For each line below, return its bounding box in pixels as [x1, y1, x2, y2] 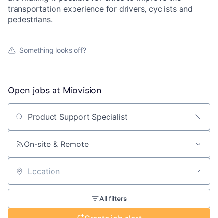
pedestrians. [8, 15, 53, 25]
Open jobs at [8, 85, 63, 96]
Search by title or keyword [7, 116, 106, 126]
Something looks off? [19, 46, 86, 54]
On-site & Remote [24, 139, 89, 149]
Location [7, 170, 39, 181]
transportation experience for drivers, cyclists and [8, 4, 193, 14]
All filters [99, 194, 127, 203]
